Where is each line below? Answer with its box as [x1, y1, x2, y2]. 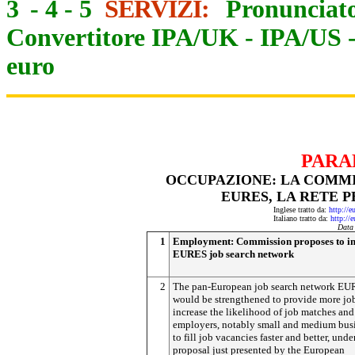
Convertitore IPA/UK [6, 24, 239, 52]
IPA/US [260, 24, 342, 52]
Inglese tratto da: [273, 205, 329, 214]
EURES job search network [173, 248, 294, 260]
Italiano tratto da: [273, 214, 330, 223]
